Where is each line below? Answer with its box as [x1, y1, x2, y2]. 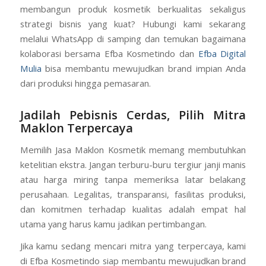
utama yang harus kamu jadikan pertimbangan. [20, 217, 207, 230]
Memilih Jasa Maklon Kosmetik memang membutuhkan [20, 143, 246, 156]
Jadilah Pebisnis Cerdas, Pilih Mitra [20, 106, 246, 123]
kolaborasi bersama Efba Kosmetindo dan [20, 47, 198, 59]
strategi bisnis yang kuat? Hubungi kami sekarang [20, 17, 246, 30]
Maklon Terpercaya [20, 119, 133, 136]
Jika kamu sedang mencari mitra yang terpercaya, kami [20, 240, 246, 252]
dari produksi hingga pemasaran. [20, 77, 151, 89]
